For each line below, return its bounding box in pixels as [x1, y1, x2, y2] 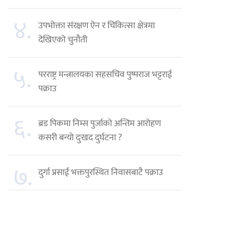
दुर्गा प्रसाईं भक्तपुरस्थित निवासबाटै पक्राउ [38, 164, 163, 180]
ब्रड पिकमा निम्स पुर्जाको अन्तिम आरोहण [38, 116, 161, 131]
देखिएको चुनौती [38, 32, 88, 47]
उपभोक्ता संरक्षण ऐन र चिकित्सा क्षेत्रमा [38, 18, 155, 33]
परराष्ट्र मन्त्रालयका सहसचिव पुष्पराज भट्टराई [38, 67, 173, 82]
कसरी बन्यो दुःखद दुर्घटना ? [38, 130, 123, 145]
